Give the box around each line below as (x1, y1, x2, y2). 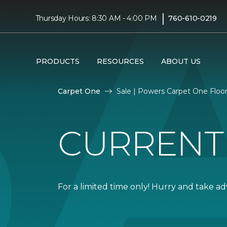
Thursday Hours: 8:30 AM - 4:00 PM (35, 13, 157, 23)
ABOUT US (161, 56, 201, 66)
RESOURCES (96, 56, 144, 66)
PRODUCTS (35, 56, 80, 66)
